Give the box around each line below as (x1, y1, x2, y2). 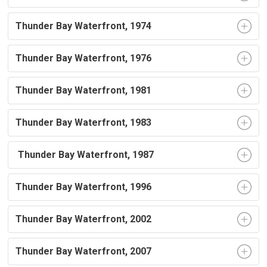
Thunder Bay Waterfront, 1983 (15, 117, 152, 128)
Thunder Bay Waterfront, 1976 (15, 52, 152, 64)
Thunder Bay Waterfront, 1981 (15, 85, 152, 96)
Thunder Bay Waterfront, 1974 (15, 20, 152, 32)
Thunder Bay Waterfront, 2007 (15, 246, 152, 257)
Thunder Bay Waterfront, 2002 (15, 213, 152, 225)
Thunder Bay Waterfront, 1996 (15, 181, 152, 193)
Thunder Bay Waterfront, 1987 (15, 149, 154, 160)
